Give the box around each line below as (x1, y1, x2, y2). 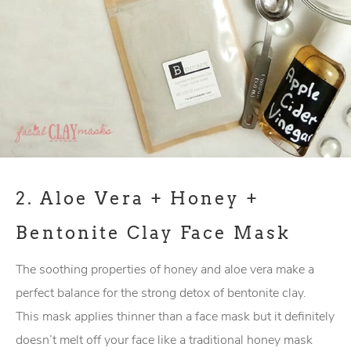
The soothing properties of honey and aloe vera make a (16, 261, 314, 278)
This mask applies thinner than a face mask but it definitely (16, 308, 335, 325)
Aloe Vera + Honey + (40, 188, 259, 208)
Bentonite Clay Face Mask (16, 223, 291, 243)
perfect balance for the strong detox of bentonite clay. (16, 284, 309, 302)
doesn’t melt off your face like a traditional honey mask (16, 331, 313, 349)
